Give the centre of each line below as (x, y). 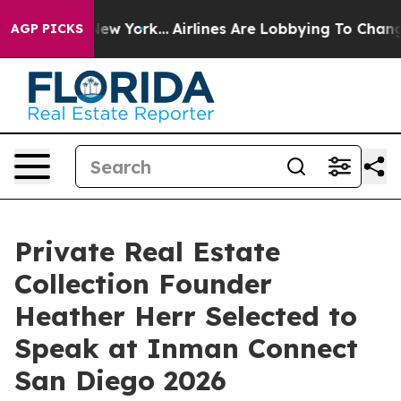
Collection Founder (143, 284)
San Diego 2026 (120, 380)
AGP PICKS (47, 29)
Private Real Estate (147, 252)
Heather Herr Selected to (186, 316)
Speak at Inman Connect (186, 348)
